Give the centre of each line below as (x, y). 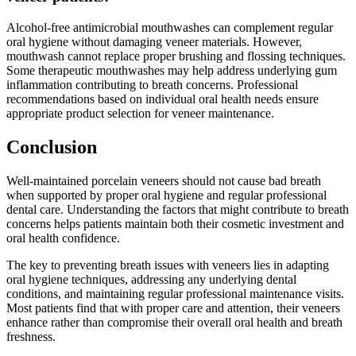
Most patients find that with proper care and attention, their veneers (173, 308)
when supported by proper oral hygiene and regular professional (166, 195)
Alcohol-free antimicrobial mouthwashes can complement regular (170, 27)
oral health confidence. (63, 238)
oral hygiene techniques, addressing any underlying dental (151, 279)
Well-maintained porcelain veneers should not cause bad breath (164, 180)
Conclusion (52, 147)
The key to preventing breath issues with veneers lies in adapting (168, 265)
